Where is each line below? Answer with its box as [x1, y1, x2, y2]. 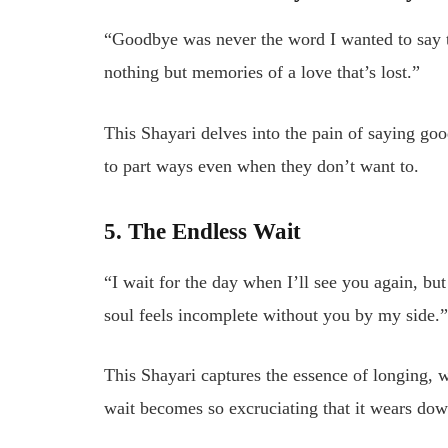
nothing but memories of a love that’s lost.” [104, 62, 421, 83]
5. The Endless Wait [104, 218, 302, 245]
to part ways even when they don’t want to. [104, 155, 420, 176]
